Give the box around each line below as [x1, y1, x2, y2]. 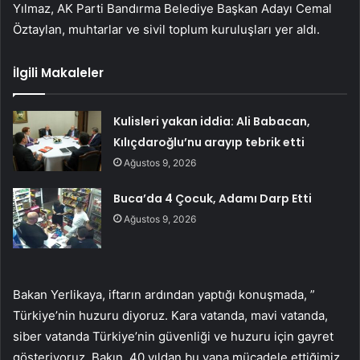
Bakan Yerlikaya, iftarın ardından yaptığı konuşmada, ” [13, 287, 315, 303]
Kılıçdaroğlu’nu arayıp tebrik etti [113, 134, 305, 151]
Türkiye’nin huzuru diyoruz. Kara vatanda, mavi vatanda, [13, 308, 328, 324]
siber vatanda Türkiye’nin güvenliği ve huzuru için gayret [13, 329, 333, 345]
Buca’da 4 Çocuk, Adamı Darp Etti [113, 190, 313, 207]
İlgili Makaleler [13, 64, 104, 82]
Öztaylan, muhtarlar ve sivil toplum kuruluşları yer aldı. [13, 22, 320, 38]
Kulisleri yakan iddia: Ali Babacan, [113, 113, 311, 130]
